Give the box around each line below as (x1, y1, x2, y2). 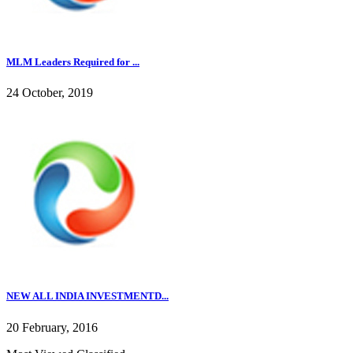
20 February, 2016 (6, 320, 98, 334)
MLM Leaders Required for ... (6, 55, 139, 68)
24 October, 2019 (6, 86, 93, 100)
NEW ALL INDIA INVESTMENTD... (6, 290, 169, 303)
